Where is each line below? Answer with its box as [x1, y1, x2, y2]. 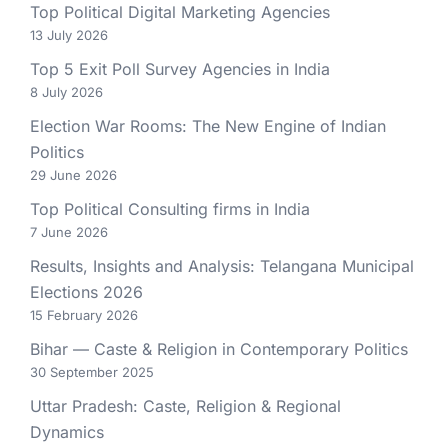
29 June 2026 [30, 167, 117, 184]
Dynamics [30, 422, 104, 443]
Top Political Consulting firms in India [30, 199, 310, 220]
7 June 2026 [30, 224, 108, 241]
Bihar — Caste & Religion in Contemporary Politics [30, 339, 408, 360]
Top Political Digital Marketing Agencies [30, 2, 330, 23]
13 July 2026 [30, 27, 108, 44]
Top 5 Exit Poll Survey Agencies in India [30, 59, 330, 80]
